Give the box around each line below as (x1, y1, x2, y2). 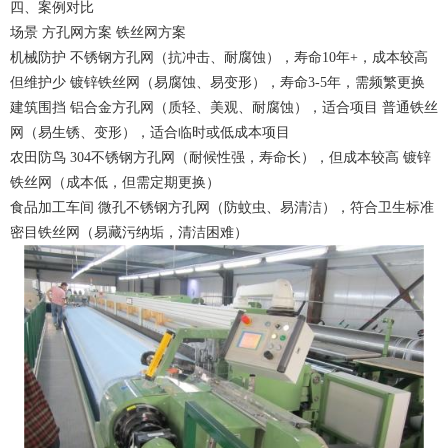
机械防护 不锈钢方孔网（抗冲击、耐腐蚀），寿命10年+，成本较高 (10, 50, 428, 66)
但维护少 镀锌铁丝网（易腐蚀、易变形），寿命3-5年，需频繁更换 (10, 75, 425, 91)
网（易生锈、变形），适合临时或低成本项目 (10, 125, 290, 141)
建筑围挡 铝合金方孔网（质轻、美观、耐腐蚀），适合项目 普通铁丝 (10, 100, 438, 116)
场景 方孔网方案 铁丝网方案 (10, 25, 186, 41)
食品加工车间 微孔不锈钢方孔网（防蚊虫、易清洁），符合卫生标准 (10, 200, 434, 216)
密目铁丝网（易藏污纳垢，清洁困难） (10, 225, 248, 241)
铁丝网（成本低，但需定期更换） (10, 175, 220, 191)
